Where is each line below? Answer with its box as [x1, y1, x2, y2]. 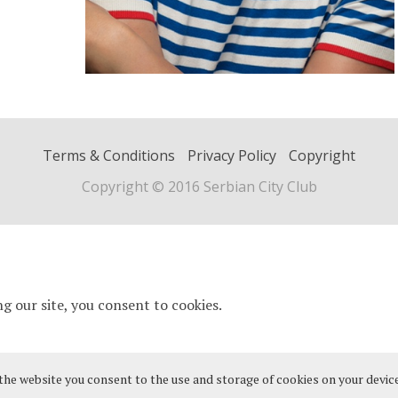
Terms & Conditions [43, 146, 175, 166]
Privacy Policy [187, 146, 276, 166]
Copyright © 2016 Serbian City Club [81, 177, 317, 197]
